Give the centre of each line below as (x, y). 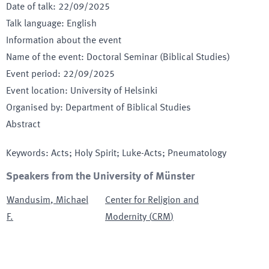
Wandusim (29, 201)
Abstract (23, 125)
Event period (32, 74)
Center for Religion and (152, 201)
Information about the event (64, 41)
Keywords (26, 154)
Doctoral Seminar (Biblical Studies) (158, 58)
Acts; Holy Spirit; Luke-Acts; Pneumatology (139, 154)
